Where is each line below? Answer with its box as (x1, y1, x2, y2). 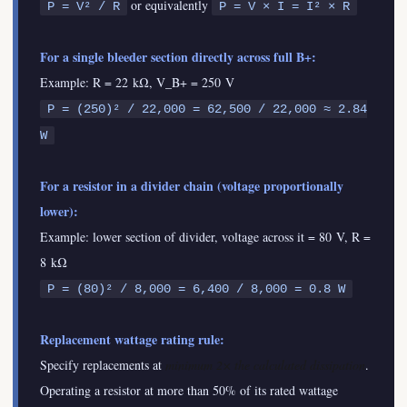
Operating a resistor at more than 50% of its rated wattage (40, 382, 338, 399)
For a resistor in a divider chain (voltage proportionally (40, 176, 343, 195)
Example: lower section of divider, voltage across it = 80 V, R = (40, 228, 371, 245)
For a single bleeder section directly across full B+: (40, 47, 316, 66)
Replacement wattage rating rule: (40, 330, 224, 349)
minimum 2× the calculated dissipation (165, 356, 365, 373)
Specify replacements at (40, 356, 165, 373)
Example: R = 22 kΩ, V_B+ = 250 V (40, 74, 234, 91)
